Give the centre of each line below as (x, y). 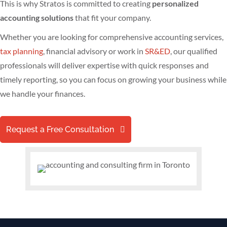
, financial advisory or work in (94, 51)
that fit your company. (112, 17)
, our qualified (194, 51)
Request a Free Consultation (60, 129)
